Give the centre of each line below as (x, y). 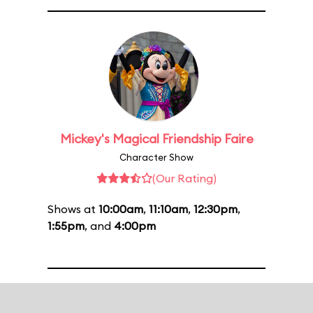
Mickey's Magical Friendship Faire (156, 139)
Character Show (156, 157)
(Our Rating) (184, 178)
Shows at (73, 209)
